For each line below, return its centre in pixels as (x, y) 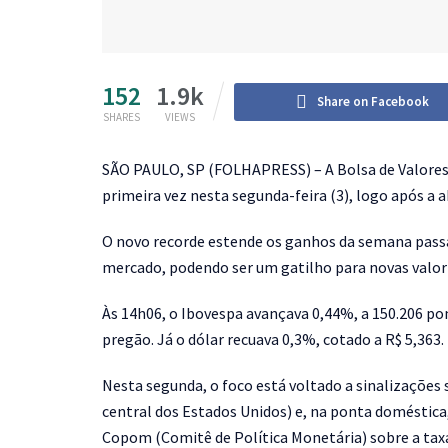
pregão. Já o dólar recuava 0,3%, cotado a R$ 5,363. (273, 339)
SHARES (121, 117)
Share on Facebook (373, 102)
